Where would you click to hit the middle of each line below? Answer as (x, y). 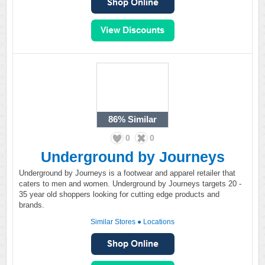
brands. (32, 205)
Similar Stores (113, 222)
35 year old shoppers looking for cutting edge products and (119, 194)
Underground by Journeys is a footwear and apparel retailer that (127, 173)
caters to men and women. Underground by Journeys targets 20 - (130, 184)
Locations (159, 222)
